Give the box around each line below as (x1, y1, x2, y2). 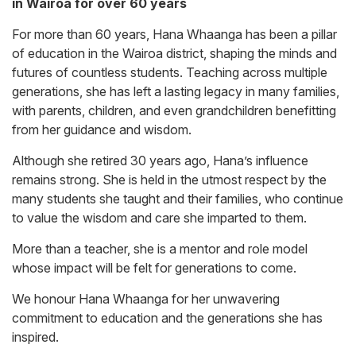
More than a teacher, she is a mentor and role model (12, 241, 308, 257)
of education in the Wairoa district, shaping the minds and (12, 45, 337, 62)
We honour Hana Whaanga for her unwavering (12, 291, 280, 308)
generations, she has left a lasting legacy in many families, (12, 83, 339, 100)
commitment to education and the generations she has (12, 310, 323, 327)
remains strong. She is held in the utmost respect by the (12, 172, 327, 188)
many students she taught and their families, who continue (12, 191, 343, 207)
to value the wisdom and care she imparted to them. (12, 210, 307, 226)
